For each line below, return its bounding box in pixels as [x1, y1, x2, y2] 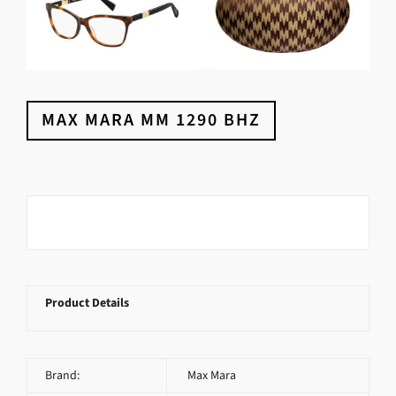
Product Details [45, 293, 129, 311]
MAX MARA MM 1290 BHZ [42, 107, 261, 132]
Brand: [45, 366, 80, 384]
